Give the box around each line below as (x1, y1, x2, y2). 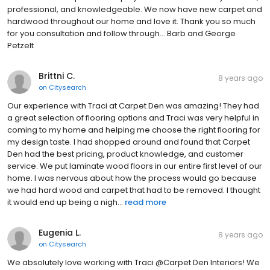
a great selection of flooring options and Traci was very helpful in (7, 112, 259, 124)
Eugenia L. (39, 227, 81, 239)
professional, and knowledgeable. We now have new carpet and (7, 4, 262, 16)
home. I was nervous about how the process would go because (7, 172, 257, 184)
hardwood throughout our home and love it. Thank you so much (7, 16, 256, 28)
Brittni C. (39, 70, 75, 83)
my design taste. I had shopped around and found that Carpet (7, 136, 250, 148)
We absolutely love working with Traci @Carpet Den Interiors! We (7, 257, 260, 269)
